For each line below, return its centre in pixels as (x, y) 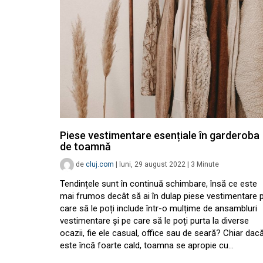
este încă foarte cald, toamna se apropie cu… (147, 245)
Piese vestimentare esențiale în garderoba (160, 135)
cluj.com (100, 165)
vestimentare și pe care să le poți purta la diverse (154, 221)
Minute (208, 165)
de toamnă (85, 146)
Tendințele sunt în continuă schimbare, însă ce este (159, 184)
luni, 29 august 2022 (152, 165)
